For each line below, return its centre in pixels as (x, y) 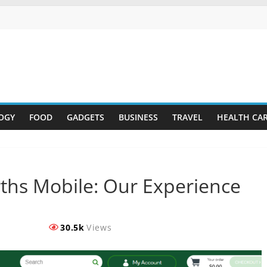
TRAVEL (187, 117)
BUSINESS (138, 117)
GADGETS (85, 117)
